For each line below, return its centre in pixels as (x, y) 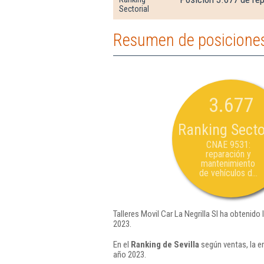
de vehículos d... (228, 173)
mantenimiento (228, 164)
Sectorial (134, 9)
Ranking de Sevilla (165, 244)
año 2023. (130, 254)
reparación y (228, 154)
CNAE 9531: (228, 145)
